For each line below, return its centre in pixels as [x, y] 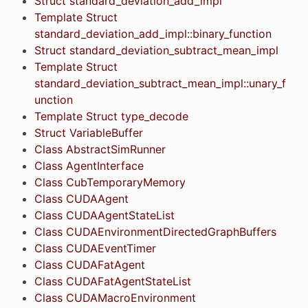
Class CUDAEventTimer [95, 248]
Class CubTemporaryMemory [110, 182]
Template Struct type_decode [111, 116]
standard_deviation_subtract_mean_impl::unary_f [160, 83]
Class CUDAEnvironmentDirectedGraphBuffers [155, 231]
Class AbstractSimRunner [100, 149]
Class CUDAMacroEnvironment [115, 297]
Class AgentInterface [89, 165]
